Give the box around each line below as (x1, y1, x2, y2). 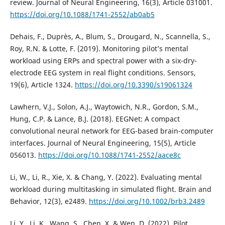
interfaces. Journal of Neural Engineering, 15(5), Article (10, 138, 196, 148)
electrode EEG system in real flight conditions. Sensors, (10, 68, 196, 78)
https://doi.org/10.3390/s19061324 (74, 80, 192, 90)
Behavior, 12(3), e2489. (10, 196, 89, 206)
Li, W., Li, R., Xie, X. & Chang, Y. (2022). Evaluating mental (10, 172, 202, 182)
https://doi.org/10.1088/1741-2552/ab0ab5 (10, 10, 155, 20)
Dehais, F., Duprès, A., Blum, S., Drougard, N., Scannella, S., (10, 32, 210, 42)
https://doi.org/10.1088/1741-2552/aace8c (38, 150, 181, 160)
